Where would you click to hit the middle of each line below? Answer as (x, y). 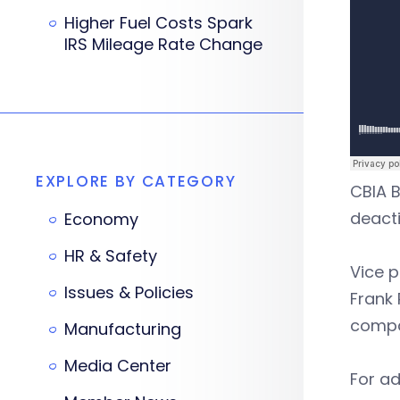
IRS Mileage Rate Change (163, 44)
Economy (101, 219)
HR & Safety (111, 256)
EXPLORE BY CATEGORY (136, 181)
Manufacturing (123, 329)
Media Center (118, 366)
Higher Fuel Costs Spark (158, 23)
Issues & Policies (129, 292)
